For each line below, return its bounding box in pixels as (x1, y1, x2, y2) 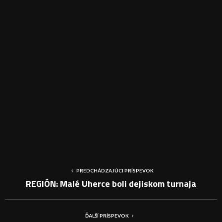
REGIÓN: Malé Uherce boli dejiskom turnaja (26, 177, 196, 191)
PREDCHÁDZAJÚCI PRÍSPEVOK (76, 167, 154, 174)
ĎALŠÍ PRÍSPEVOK (85, 213, 129, 219)
